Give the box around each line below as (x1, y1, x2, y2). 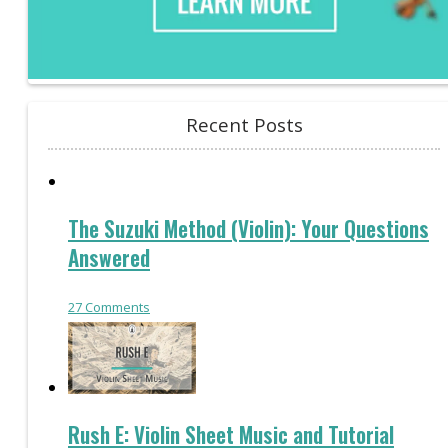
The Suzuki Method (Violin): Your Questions (68, 212, 429, 244)
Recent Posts (185, 112, 303, 138)
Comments (82, 297, 150, 316)
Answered (68, 241, 150, 273)
